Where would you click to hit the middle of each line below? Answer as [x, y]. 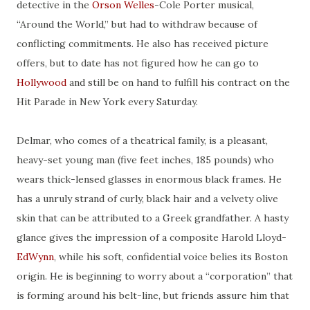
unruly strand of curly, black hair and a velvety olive [159, 199]
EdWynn [35, 257]
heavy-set [39, 160]
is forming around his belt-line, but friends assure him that [153, 296]
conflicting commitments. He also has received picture [143, 44]
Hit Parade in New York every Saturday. [107, 102]
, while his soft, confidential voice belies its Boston [171, 257]
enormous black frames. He [217, 180]
